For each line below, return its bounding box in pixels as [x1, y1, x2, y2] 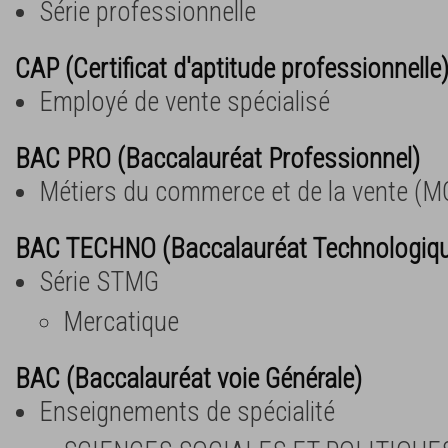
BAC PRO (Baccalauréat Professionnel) [15, 142, 420, 175]
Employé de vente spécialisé [39, 85, 330, 118]
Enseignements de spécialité [39, 395, 335, 428]
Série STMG [39, 265, 159, 298]
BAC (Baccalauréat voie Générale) [15, 362, 362, 395]
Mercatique [63, 305, 179, 338]
